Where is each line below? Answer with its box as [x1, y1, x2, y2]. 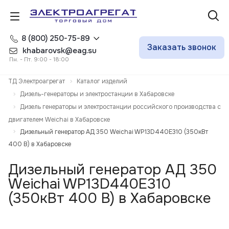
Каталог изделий [77, 77, 127, 85]
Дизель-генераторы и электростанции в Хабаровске [20, 89, 174, 98]
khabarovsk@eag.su [22, 45, 97, 56]
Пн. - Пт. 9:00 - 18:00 [9, 56, 69, 63]
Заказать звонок [147, 42, 216, 53]
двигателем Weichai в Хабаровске [8, 115, 110, 124]
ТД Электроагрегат [8, 77, 65, 85]
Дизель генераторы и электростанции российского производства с [20, 102, 221, 111]
